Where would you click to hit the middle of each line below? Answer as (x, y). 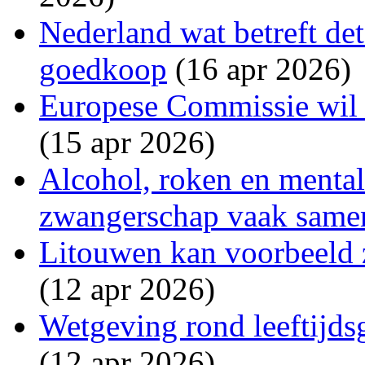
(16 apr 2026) (259, 68)
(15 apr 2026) (127, 142)
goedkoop (103, 68)
